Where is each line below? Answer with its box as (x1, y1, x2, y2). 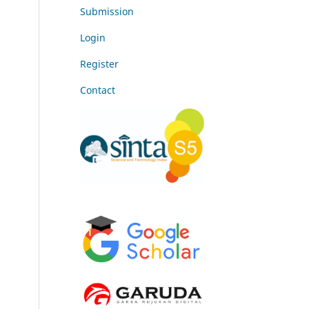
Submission (80, 5, 134, 19)
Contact (80, 83, 115, 97)
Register (80, 57, 119, 71)
